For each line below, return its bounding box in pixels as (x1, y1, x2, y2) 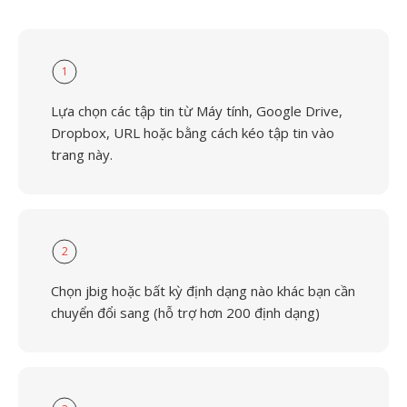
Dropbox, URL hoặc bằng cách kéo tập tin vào (51, 124, 334, 142)
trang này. (51, 145, 113, 164)
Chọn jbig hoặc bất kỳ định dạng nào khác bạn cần (51, 282, 355, 300)
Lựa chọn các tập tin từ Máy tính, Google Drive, (51, 102, 342, 120)
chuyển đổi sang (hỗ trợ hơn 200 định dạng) (51, 303, 320, 322)
